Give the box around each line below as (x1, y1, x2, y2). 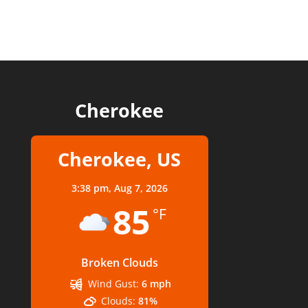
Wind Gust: (87, 276, 139, 290)
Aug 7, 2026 (113, 181, 168, 195)
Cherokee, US (58, 146, 181, 172)
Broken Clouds (80, 254, 158, 270)
